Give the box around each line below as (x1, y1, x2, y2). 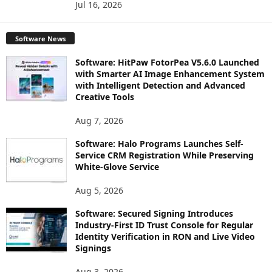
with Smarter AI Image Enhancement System (75, 67, 265, 80)
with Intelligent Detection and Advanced (75, 79, 245, 91)
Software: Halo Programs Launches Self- (75, 137, 243, 149)
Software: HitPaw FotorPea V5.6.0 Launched (75, 56, 259, 68)
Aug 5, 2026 (75, 184, 123, 196)
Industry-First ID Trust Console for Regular (75, 219, 253, 231)
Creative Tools (75, 90, 134, 103)
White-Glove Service (75, 160, 159, 172)
